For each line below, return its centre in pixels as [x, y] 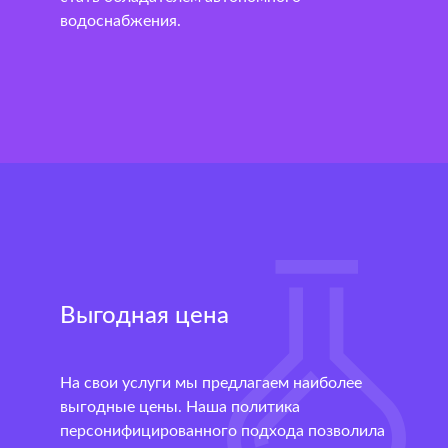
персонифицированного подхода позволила [222, 431]
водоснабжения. [120, 21]
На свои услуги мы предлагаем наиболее [211, 383]
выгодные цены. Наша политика [180, 407]
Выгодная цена [144, 316]
